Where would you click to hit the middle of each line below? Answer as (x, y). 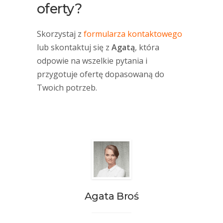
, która (147, 48)
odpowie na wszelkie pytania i (92, 61)
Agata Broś (111, 196)
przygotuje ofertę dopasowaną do (101, 74)
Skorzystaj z (60, 34)
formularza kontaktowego (133, 34)
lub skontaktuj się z (73, 48)
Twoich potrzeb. (67, 88)
